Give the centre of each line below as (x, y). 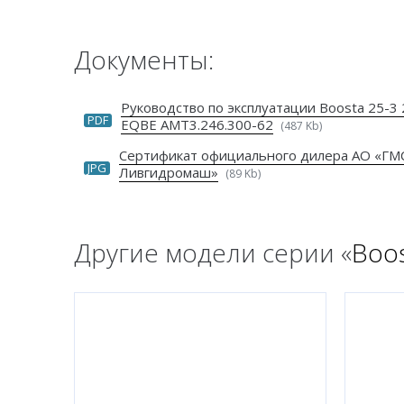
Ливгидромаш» (169, 173)
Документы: (144, 60)
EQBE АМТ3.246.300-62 (197, 125)
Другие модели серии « (213, 253)
